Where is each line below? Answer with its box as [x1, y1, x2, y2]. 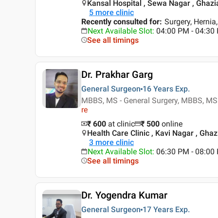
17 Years [143, 205, 173, 215]
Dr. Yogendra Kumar [81, 189, 167, 201]
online [162, 119, 182, 129]
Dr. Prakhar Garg [81, 69, 153, 81]
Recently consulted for [81, 17, 160, 27]
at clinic [108, 119, 135, 129]
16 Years [143, 84, 173, 94]
